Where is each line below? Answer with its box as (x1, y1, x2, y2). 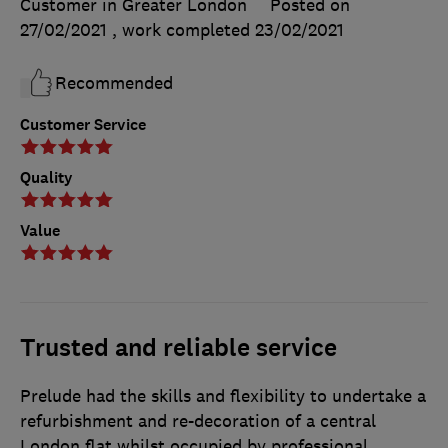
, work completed (112, 18, 255, 41)
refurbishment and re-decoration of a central (20, 409, 376, 432)
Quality (20, 166, 73, 188)
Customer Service (20, 113, 146, 135)
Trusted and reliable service (20, 331, 337, 364)
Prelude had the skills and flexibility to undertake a (20, 384, 426, 407)
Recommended (55, 71, 173, 94)
